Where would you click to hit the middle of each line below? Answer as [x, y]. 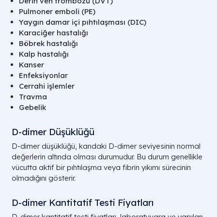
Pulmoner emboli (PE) [57, 11]
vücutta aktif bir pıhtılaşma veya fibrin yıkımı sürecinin [101, 167]
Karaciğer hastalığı [54, 33]
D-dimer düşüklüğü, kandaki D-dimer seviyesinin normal [106, 146]
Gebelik [32, 107]
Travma [33, 97]
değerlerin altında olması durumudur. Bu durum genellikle [107, 157]
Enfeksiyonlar [43, 75]
